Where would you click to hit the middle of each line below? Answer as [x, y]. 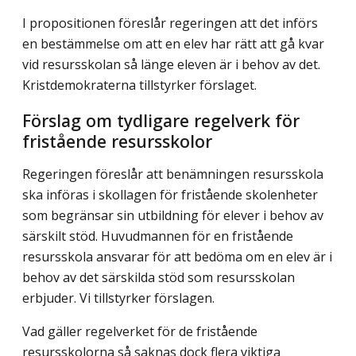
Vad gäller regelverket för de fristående [140, 331]
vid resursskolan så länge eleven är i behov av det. [171, 64]
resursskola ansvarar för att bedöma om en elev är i [177, 256]
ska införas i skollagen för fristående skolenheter [170, 194]
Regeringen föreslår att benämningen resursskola [173, 174]
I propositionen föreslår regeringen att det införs [170, 23]
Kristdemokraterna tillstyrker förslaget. [139, 85]
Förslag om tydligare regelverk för [161, 120]
